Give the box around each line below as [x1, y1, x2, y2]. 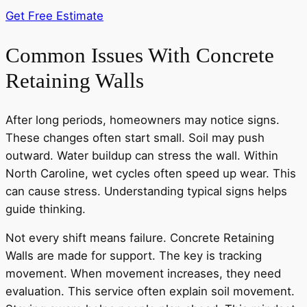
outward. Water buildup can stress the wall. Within [5, 148, 278, 162]
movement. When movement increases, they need [5, 267, 281, 281]
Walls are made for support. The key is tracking [5, 249, 262, 263]
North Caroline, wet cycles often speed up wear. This [5, 166, 296, 180]
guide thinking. [5, 201, 86, 216]
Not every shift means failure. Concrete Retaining [5, 231, 274, 245]
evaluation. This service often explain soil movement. [5, 284, 295, 299]
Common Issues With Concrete [5, 42, 274, 67]
